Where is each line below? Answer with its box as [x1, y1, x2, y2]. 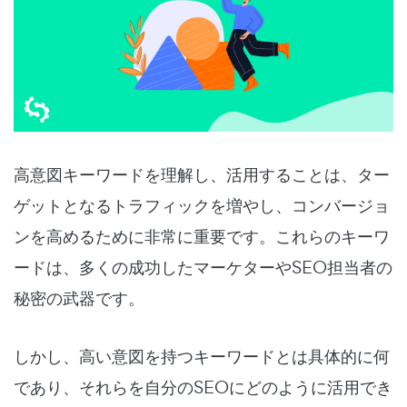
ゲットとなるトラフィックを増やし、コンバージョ [14, 193, 390, 217]
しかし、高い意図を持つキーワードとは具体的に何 [14, 343, 390, 368]
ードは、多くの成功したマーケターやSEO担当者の [14, 254, 392, 279]
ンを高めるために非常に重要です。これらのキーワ [14, 223, 390, 248]
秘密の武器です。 [14, 285, 144, 310]
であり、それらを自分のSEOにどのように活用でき [14, 374, 392, 399]
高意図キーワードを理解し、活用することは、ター [14, 162, 390, 186]
